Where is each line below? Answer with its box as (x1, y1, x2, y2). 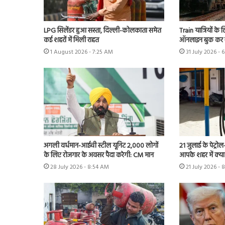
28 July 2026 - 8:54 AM (50, 162, 109, 172)
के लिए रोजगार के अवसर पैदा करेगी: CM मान (44, 149, 154, 161)
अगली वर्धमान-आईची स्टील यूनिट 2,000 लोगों (44, 140, 158, 152)
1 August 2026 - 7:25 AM (50, 47, 113, 58)
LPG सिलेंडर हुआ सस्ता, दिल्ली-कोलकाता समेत (44, 25, 161, 37)
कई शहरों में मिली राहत (44, 35, 99, 47)
